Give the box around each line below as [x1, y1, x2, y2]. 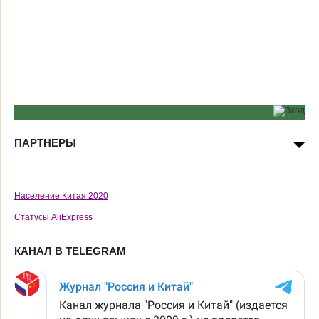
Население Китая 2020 [14, 191, 108, 201]
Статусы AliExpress [14, 212, 93, 222]
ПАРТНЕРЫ [14, 137, 76, 149]
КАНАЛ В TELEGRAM [14, 245, 126, 257]
